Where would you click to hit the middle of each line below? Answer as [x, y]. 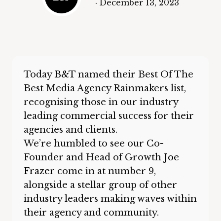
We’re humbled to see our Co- [94, 144]
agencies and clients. [71, 130]
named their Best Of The [134, 74]
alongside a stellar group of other [100, 185]
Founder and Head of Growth [94, 157]
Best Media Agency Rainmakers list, [105, 88]
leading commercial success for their [109, 116]
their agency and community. [91, 213]
